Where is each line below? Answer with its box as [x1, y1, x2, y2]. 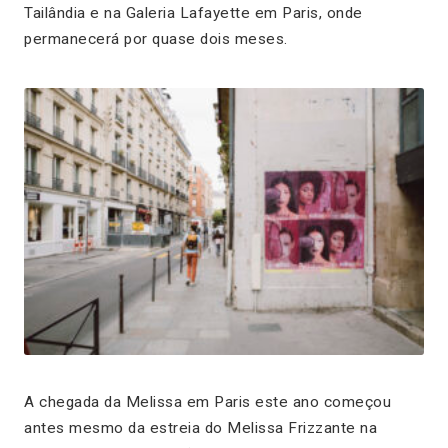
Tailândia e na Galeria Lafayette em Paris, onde [24, 3, 363, 22]
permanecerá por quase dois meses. [24, 29, 288, 48]
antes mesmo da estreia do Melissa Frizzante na [24, 418, 377, 437]
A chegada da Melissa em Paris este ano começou [24, 392, 391, 411]
